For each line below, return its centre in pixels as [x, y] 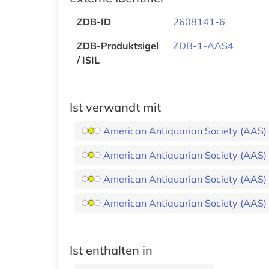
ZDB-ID [94, 21]
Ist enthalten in [111, 250]
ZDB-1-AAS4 [203, 45]
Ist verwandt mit [115, 107]
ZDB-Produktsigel [118, 45]
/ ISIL [88, 60]
